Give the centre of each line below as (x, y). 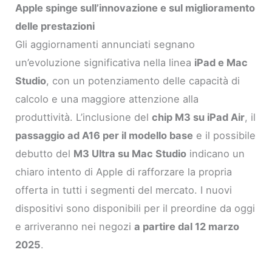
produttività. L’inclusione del (84, 117)
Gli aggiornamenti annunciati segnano (105, 45)
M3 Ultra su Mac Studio (130, 154)
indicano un (216, 154)
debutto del (45, 154)
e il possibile (225, 136)
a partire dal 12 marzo (187, 227)
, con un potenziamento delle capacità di (143, 81)
